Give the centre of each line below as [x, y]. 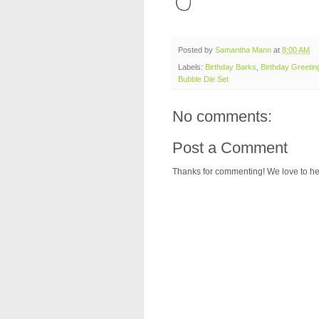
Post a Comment [230, 148]
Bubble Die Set [203, 79]
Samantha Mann [243, 49]
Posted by [197, 49]
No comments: [222, 117]
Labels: [192, 67]
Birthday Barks [231, 67]
